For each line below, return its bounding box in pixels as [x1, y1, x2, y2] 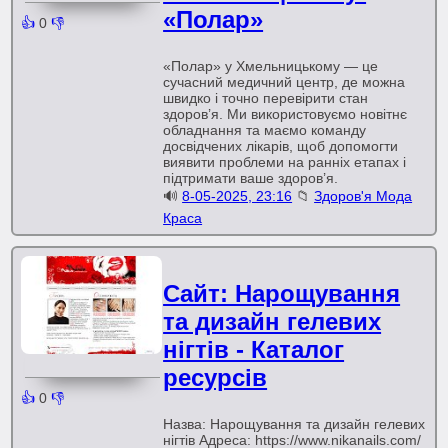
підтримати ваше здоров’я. [163, 170, 339, 186]
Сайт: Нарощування [163, 280, 401, 307]
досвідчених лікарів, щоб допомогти [163, 138, 399, 154]
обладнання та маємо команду [163, 122, 367, 138]
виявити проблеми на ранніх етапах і [163, 154, 407, 170]
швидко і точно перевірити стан [163, 90, 369, 106]
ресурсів [163, 364, 268, 391]
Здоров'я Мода [314, 188, 413, 204]
